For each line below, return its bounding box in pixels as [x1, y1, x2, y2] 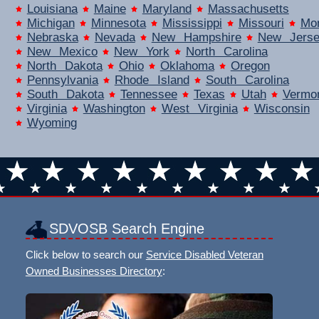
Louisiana [26, 1, 78, 16]
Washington [83, 101, 145, 115]
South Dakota [26, 87, 104, 101]
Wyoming [26, 115, 77, 130]
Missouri [238, 16, 284, 30]
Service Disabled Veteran [145, 248, 263, 261]
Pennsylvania [26, 73, 98, 87]
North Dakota [26, 58, 103, 73]
